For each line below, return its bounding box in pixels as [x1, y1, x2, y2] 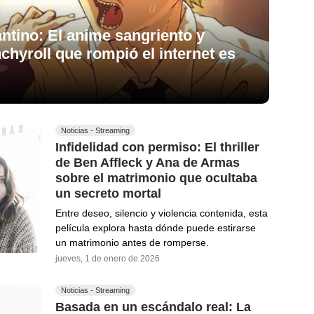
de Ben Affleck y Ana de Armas [55, 155, 240, 170]
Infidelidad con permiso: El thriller [55, 140, 259, 155]
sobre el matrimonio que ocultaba [55, 170, 257, 185]
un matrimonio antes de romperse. [55, 237, 209, 249]
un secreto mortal [55, 186, 161, 200]
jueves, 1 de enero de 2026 [55, 254, 160, 264]
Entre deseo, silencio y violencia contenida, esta [55, 207, 268, 219]
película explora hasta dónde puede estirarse [55, 222, 256, 234]
